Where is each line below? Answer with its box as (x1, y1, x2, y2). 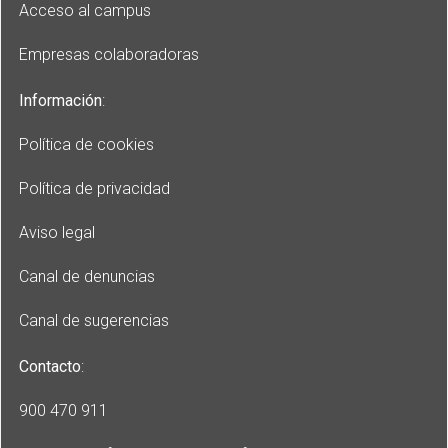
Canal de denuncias (19, 267, 155, 287)
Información (19, 91, 102, 111)
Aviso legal (19, 223, 95, 243)
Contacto (19, 357, 81, 377)
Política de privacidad (19, 179, 170, 199)
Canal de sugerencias (19, 311, 169, 331)
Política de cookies (19, 135, 154, 155)
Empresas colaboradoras (19, 45, 199, 65)
